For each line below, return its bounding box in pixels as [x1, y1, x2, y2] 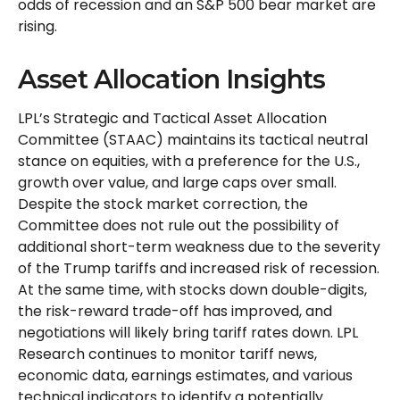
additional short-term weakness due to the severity [18, 236, 380, 257]
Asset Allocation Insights [18, 62, 326, 95]
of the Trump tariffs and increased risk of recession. [18, 257, 379, 279]
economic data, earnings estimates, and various [18, 364, 353, 386]
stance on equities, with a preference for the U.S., [18, 150, 360, 171]
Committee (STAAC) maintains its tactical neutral [18, 129, 368, 150]
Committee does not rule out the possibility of [18, 214, 339, 236]
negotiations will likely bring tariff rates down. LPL [18, 321, 358, 343]
